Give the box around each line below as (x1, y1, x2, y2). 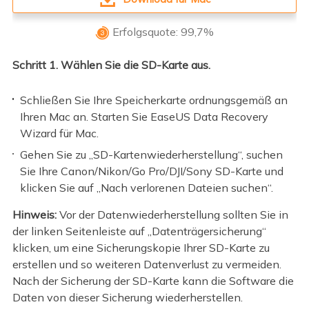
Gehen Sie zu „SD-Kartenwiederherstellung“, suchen (20, 148, 283, 162)
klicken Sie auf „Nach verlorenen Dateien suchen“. (20, 181, 274, 195)
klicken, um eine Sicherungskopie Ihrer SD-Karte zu (12, 241, 270, 255)
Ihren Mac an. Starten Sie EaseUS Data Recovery (20, 109, 269, 123)
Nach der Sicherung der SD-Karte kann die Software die (12, 274, 294, 288)
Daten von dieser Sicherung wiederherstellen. (12, 290, 243, 305)
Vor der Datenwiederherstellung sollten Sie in (56, 208, 288, 222)
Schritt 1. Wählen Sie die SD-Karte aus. (12, 58, 210, 72)
